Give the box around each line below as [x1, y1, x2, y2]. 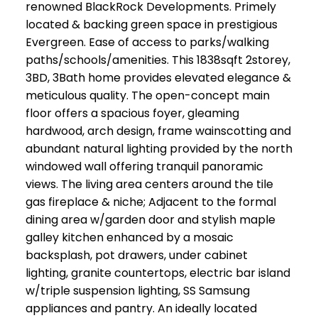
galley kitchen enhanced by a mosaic [25, 229, 234, 246]
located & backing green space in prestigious [25, 16, 278, 33]
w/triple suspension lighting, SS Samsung [25, 283, 250, 300]
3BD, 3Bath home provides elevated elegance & [25, 70, 291, 87]
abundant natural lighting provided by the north [25, 141, 292, 158]
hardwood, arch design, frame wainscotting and [25, 123, 291, 140]
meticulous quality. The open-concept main [25, 87, 270, 104]
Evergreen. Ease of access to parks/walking [25, 34, 269, 51]
